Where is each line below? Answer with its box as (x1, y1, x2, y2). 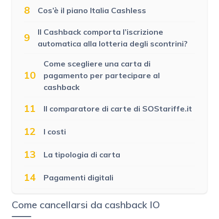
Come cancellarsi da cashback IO (12, 198, 160, 211)
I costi (44, 126, 66, 136)
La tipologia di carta (44, 149, 120, 159)
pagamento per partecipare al (44, 70, 160, 80)
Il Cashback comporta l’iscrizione (38, 26, 163, 37)
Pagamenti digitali (44, 172, 113, 182)
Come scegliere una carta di (44, 58, 151, 68)
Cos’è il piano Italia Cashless (38, 5, 146, 15)
